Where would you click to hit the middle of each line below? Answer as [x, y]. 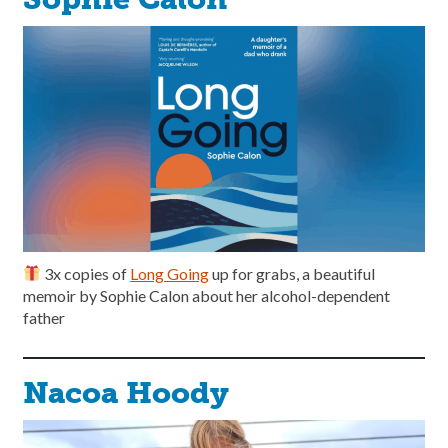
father [44, 317]
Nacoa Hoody [126, 392]
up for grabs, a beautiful [292, 273]
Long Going [170, 273]
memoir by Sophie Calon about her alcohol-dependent [206, 295]
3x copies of [86, 273]
